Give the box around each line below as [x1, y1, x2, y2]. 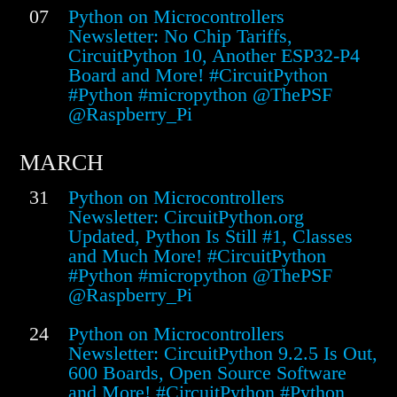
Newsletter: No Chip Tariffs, [68, 25, 292, 48]
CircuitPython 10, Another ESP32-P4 [68, 44, 360, 67]
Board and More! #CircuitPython [68, 64, 328, 87]
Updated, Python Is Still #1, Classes [68, 225, 353, 248]
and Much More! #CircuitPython [68, 245, 326, 268]
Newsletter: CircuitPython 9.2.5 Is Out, [68, 342, 378, 365]
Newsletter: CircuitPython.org [68, 206, 304, 229]
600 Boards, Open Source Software [68, 362, 346, 385]
